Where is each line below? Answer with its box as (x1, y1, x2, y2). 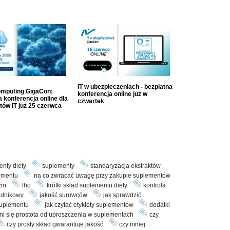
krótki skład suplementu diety (46, 181, 127, 189)
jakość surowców (39, 191, 87, 199)
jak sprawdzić (103, 191, 141, 199)
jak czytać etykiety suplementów (44, 201, 133, 208)
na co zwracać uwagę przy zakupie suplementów (33, 171, 170, 179)
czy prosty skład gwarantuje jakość (6, 220, 103, 228)
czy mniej (119, 220, 145, 228)
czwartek (77, 97, 104, 105)
